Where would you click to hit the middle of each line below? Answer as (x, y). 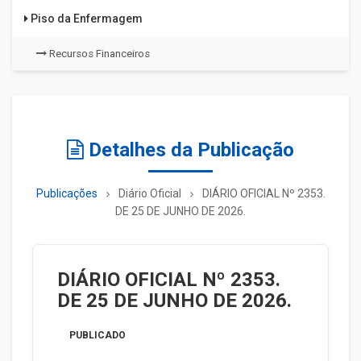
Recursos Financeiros (98, 54)
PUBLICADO (98, 335)
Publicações (66, 193)
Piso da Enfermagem (85, 19)
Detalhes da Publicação (189, 150)
